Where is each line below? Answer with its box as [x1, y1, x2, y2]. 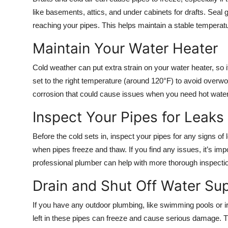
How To [8, 28, 38, 39]
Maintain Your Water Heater [33, 40, 218, 57]
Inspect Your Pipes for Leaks [33, 108, 224, 126]
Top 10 [8, 4, 34, 14]
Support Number [8, 53, 72, 64]
